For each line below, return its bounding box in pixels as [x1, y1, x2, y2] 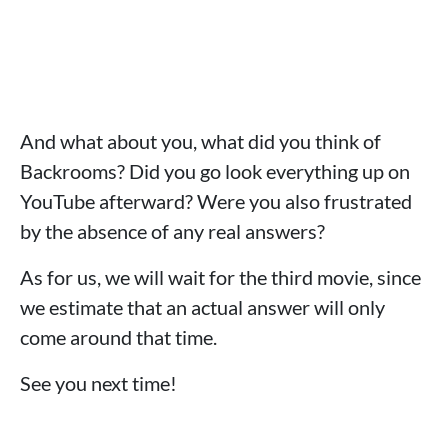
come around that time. [20, 325, 217, 350]
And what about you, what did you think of [20, 129, 381, 154]
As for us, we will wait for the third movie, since [20, 265, 421, 290]
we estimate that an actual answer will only [20, 295, 385, 320]
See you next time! [20, 371, 177, 396]
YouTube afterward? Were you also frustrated [20, 189, 412, 214]
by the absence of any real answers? [20, 219, 325, 244]
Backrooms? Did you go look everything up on [20, 159, 410, 184]
